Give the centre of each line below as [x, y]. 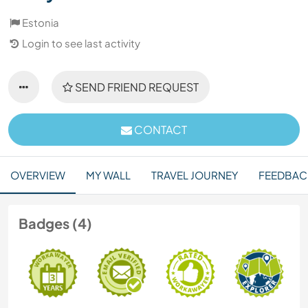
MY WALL [108, 175]
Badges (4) [55, 223]
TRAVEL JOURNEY [195, 175]
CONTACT [159, 130]
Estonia [41, 22]
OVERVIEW [38, 175]
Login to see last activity [81, 43]
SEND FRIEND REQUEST [136, 87]
